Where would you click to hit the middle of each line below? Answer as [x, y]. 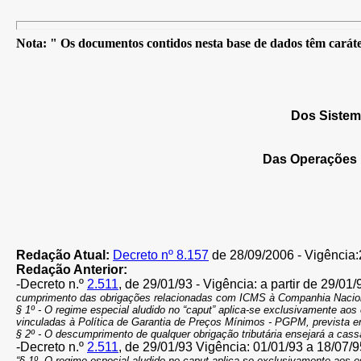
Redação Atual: [64, 255]
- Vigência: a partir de [257, 284]
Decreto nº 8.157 [161, 255]
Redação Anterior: [72, 270]
